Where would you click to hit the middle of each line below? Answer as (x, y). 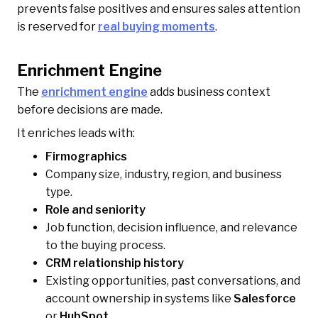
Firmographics (86, 157)
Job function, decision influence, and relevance (171, 228)
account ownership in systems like (139, 299)
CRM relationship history (115, 263)
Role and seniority (95, 210)
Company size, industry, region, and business (164, 175)
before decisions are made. (90, 110)
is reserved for (57, 27)
